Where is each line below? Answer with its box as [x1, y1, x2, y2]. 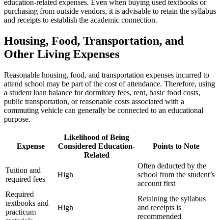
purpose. [4, 115, 30, 124]
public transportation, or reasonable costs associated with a [4, 97, 184, 106]
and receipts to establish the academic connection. [4, 16, 157, 25]
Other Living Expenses [4, 48, 119, 61]
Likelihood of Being [64, 133, 129, 142]
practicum [5, 208, 36, 217]
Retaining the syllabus [137, 194, 206, 203]
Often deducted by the [137, 162, 206, 170]
